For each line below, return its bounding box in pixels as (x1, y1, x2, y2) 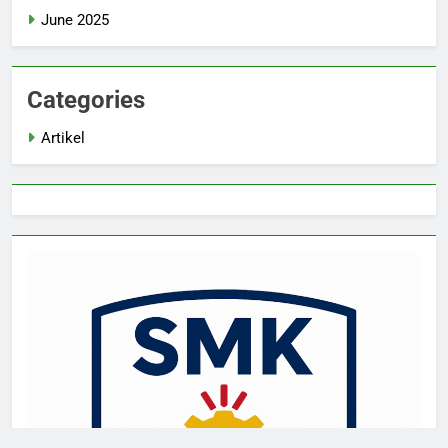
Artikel (41, 129, 85, 148)
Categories (27, 86, 145, 115)
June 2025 (41, 11, 109, 30)
